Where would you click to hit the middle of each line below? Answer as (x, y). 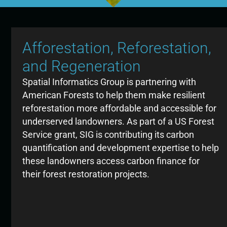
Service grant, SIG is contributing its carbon (108, 134)
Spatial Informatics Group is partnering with (109, 82)
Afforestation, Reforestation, (117, 48)
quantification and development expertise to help (121, 147)
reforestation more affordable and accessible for (120, 108)
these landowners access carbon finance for (111, 161)
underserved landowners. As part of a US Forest (119, 121)
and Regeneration (82, 66)
